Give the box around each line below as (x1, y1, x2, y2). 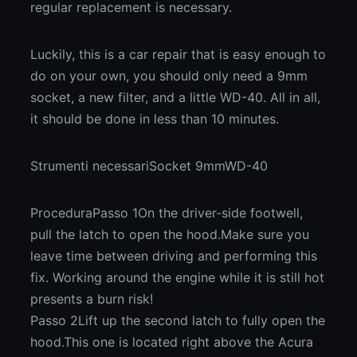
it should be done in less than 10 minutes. (30, 111, 280, 127)
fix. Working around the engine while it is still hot (30, 269, 325, 285)
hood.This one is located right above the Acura (30, 334, 314, 350)
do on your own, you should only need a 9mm (30, 68, 308, 84)
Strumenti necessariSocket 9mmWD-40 (30, 158, 269, 174)
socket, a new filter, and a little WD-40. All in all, (30, 89, 321, 105)
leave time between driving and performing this (30, 248, 318, 264)
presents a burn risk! (30, 291, 154, 307)
